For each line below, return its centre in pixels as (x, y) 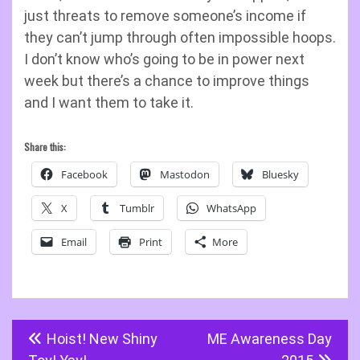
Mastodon (185, 174)
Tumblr (137, 208)
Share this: (45, 147)
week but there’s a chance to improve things (167, 81)
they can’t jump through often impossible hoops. (180, 37)
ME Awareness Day (270, 339)
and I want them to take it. (109, 102)
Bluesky (280, 174)
